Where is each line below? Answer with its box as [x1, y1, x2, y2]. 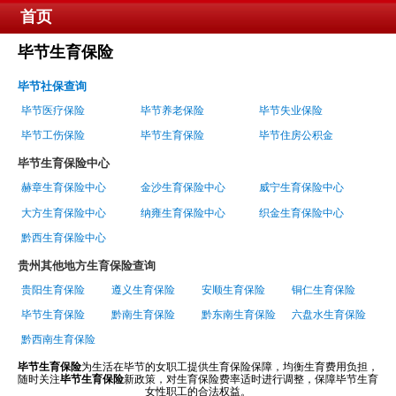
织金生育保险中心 [259, 206, 345, 219]
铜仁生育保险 [292, 283, 356, 296]
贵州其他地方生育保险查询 [18, 258, 156, 272]
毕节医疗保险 [21, 104, 86, 118]
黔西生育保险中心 [21, 231, 107, 244]
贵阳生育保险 [21, 283, 86, 296]
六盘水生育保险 [292, 308, 367, 322]
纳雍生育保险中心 [140, 206, 225, 219]
